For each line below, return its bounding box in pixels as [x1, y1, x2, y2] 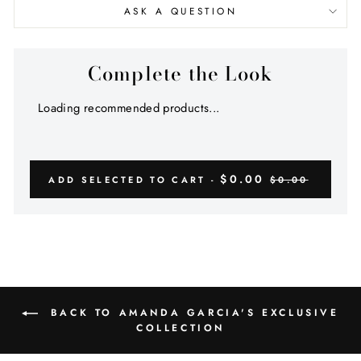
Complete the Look [87, 59, 274, 89]
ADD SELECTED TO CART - [48, 173, 221, 187]
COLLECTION [136, 321, 225, 336]
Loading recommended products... [38, 99, 220, 118]
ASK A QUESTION [123, 4, 238, 19]
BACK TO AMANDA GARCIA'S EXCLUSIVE [44, 305, 339, 321]
